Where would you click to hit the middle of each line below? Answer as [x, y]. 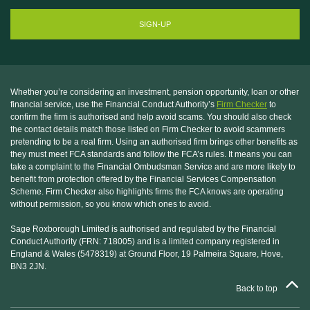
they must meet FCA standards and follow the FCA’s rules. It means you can [151, 154]
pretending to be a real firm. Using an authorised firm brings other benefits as [154, 142]
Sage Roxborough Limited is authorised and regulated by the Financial [143, 229]
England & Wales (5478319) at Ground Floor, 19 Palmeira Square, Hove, [147, 254]
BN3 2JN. [28, 266]
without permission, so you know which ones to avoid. [111, 204]
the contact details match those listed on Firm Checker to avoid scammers [148, 129]
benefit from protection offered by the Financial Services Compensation [143, 179]
